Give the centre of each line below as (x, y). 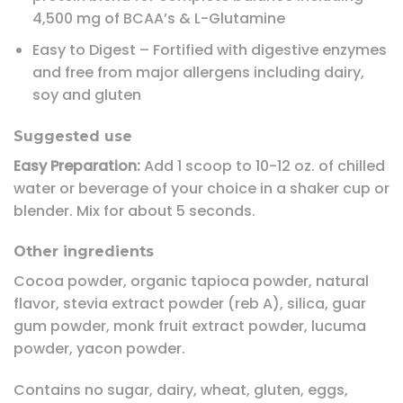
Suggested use (73, 136)
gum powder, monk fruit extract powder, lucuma (190, 327)
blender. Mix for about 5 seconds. (134, 210)
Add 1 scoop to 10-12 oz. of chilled (264, 166)
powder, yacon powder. (99, 349)
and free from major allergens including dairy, (198, 72)
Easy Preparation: (79, 166)
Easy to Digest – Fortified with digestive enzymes (209, 49)
